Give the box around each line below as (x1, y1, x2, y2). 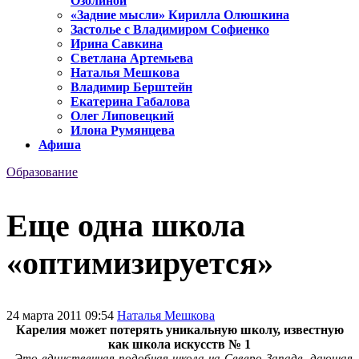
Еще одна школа (6, 207, 245, 244)
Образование (6, 165, 78, 179)
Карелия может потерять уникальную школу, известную (15, 322, 344, 337)
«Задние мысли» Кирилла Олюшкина (71, 8, 289, 22)
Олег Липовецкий (71, 109, 174, 123)
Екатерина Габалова (71, 95, 190, 109)
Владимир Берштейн (71, 80, 192, 95)
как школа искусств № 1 (108, 337, 251, 351)
